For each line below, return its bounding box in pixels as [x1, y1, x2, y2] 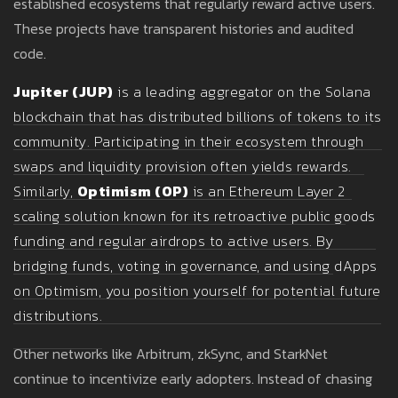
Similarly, [13, 180, 77, 203]
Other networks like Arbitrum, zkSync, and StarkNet [13, 343, 328, 365]
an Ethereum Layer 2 [208, 180, 346, 203]
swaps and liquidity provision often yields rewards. [13, 155, 352, 178]
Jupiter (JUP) [13, 81, 114, 103]
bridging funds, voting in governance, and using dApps [13, 255, 378, 277]
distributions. [13, 305, 102, 327]
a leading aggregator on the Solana [132, 81, 371, 103]
